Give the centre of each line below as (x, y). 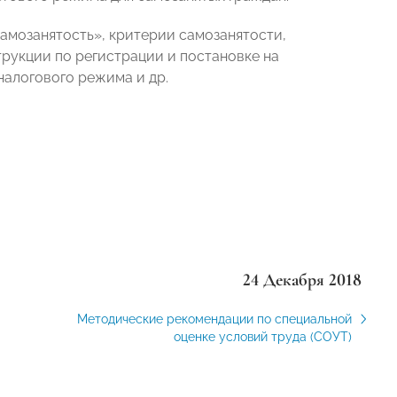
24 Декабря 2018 (302, 280)
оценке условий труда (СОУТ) (262, 337)
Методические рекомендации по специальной (214, 319)
